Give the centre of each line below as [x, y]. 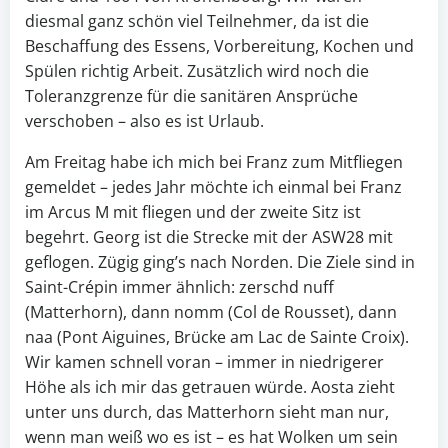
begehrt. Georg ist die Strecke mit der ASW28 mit [209, 237]
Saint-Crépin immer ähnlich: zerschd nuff [179, 287]
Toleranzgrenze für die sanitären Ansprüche [191, 96]
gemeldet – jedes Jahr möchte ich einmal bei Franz [213, 187]
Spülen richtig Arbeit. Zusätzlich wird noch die [197, 71]
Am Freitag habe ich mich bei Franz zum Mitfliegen [214, 162]
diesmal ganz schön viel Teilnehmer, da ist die [197, 21]
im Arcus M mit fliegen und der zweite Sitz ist [193, 212]
